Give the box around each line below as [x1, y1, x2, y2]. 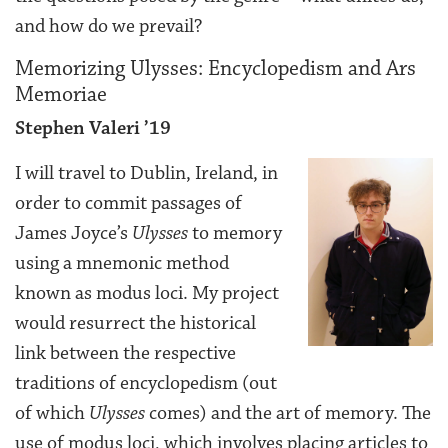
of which [15, 400, 89, 425]
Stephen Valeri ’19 [15, 115, 171, 140]
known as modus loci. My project [15, 280, 279, 305]
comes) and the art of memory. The [145, 400, 431, 425]
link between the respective [15, 340, 236, 365]
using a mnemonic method [15, 250, 229, 275]
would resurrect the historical [15, 310, 256, 335]
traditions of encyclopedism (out [15, 370, 277, 395]
